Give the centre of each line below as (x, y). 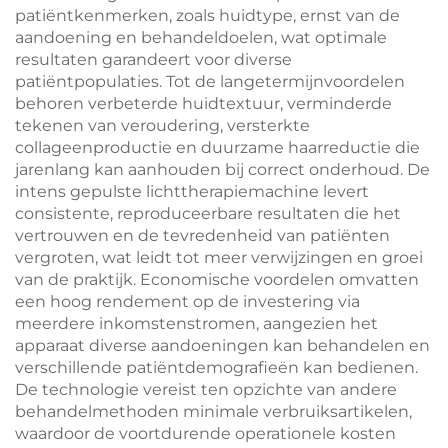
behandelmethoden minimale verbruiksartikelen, (213, 411)
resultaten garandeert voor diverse (153, 59)
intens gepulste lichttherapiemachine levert (192, 191)
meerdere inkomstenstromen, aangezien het (196, 323)
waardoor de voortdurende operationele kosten (205, 433)
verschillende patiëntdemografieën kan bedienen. (216, 367)
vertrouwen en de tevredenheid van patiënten (202, 235)
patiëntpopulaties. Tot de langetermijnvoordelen (210, 81)
